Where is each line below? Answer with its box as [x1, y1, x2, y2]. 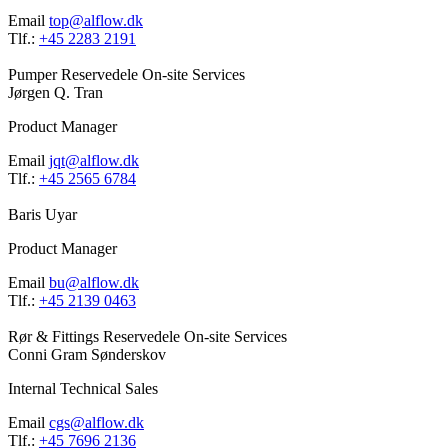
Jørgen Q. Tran [8, 84, 103, 102]
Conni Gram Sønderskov [8, 346, 166, 364]
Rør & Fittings [8, 328, 103, 346]
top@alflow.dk [49, 12, 143, 30]
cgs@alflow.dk [49, 414, 144, 432]
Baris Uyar [8, 206, 77, 224]
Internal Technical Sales [8, 380, 158, 398]
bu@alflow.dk [49, 274, 139, 292]
